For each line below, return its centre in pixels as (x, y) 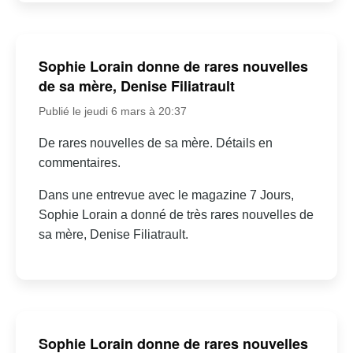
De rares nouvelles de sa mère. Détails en (155, 143)
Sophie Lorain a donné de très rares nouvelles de (176, 215)
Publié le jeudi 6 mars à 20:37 (112, 111)
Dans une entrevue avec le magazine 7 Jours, (166, 195)
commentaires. (79, 163)
